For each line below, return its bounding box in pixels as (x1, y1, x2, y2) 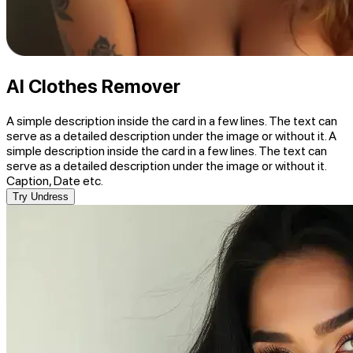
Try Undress (13, 190, 69, 203)
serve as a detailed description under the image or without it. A (6, 128, 336, 143)
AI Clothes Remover (6, 75, 180, 98)
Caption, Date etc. (6, 173, 103, 188)
